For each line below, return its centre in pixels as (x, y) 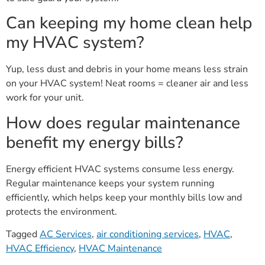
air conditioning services (148, 234)
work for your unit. (45, 98)
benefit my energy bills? (95, 142)
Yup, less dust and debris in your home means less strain (127, 70)
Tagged (23, 234)
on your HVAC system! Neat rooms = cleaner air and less (127, 84)
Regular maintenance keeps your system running (110, 183)
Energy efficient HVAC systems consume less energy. (120, 169)
